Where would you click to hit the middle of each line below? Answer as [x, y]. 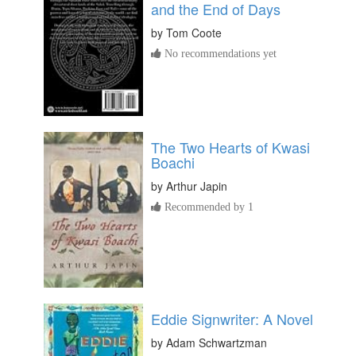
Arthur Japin [197, 186]
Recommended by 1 [207, 206]
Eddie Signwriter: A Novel [232, 318]
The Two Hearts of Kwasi [230, 147]
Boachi [173, 162]
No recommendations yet [219, 53]
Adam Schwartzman [217, 342]
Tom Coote [194, 32]
